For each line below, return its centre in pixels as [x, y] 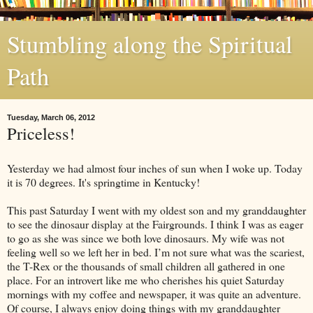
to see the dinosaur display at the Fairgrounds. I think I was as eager [155, 224]
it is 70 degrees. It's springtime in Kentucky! [103, 182]
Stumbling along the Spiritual [150, 44]
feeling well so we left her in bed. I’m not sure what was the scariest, [156, 252]
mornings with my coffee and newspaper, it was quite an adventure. [154, 293]
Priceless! [41, 133]
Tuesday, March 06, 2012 [51, 117]
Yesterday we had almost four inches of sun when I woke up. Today [155, 168]
